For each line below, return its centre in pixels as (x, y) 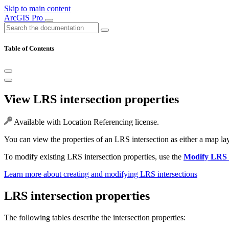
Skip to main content (37, 8)
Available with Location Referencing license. (86, 122)
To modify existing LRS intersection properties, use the (94, 157)
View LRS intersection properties (91, 99)
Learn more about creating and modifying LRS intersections (101, 174)
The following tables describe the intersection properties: (95, 217)
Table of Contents (29, 49)
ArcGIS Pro (25, 18)
